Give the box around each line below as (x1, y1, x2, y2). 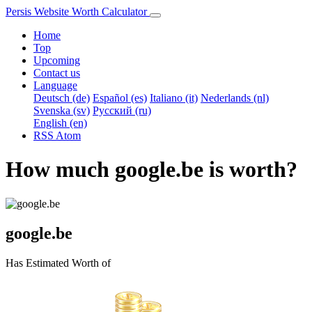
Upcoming (33, 54, 80, 66)
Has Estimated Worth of (6, 256, 111, 269)
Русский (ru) (93, 104, 151, 116)
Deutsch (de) (33, 92, 90, 104)
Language (33, 79, 77, 91)
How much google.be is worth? (6, 157, 297, 182)
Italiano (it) (150, 92, 198, 104)
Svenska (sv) (33, 104, 90, 116)
